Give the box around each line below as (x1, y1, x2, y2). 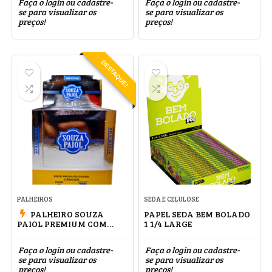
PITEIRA (17, 228, 52, 239)
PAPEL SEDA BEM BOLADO (144, 208, 251, 220)
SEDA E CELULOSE (144, 194, 200, 203)
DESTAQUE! (100, 58, 130, 89)
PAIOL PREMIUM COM (17, 218, 107, 229)
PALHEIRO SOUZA (30, 208, 104, 220)
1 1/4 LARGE (144, 218, 192, 229)
